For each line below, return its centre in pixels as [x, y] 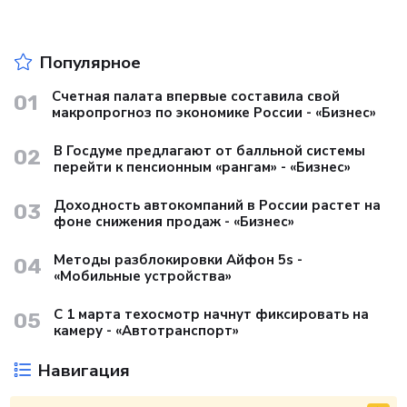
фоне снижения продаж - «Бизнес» [174, 221]
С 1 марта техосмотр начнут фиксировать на [212, 314]
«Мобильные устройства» [143, 276]
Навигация [84, 370]
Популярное [90, 62]
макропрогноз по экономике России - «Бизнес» [214, 112]
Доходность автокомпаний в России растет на [218, 205]
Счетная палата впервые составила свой [196, 96]
